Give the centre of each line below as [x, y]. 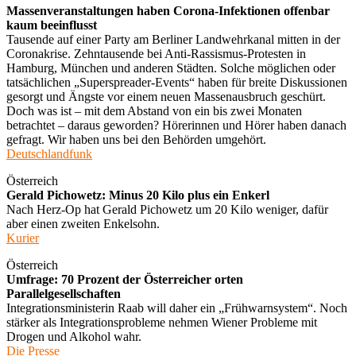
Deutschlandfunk [49, 153]
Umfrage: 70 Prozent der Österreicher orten [125, 279]
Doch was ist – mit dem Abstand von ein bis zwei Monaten [154, 110]
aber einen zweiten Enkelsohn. [83, 223]
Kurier [23, 238]
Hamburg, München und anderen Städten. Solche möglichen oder [171, 68]
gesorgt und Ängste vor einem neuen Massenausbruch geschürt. [166, 96]
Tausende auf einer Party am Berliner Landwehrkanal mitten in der [173, 39]
